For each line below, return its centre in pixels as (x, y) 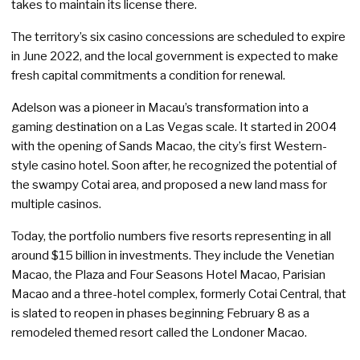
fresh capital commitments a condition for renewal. (148, 76)
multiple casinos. (56, 204)
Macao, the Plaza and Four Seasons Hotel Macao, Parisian (168, 275)
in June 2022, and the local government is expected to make (175, 56)
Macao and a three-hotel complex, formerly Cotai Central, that (179, 294)
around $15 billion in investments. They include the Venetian (173, 256)
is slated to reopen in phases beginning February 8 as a (160, 313)
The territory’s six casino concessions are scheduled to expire (178, 37)
